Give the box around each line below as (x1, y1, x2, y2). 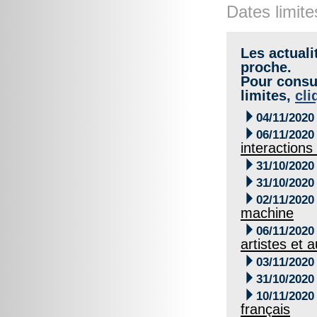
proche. (241, 59, 292, 75)
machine (241, 204, 294, 221)
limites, (241, 87, 295, 103)
